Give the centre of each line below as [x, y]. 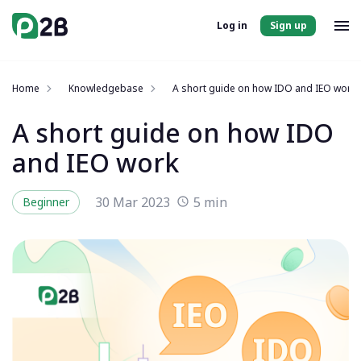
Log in [232, 25]
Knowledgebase [106, 88]
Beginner [46, 202]
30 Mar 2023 [133, 202]
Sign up [288, 25]
